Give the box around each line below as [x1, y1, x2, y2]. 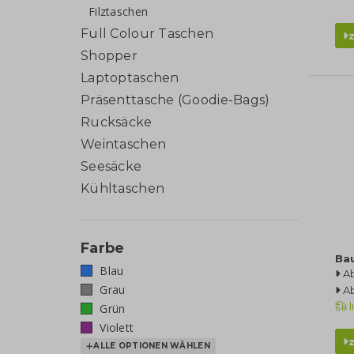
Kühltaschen [81, 180, 165, 196]
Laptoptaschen [81, 70, 179, 85]
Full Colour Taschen [81, 25, 214, 41]
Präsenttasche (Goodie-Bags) [81, 92, 270, 107]
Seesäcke [81, 158, 142, 174]
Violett [96, 320, 134, 335]
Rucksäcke [81, 114, 153, 130]
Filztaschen [88, 3, 149, 19]
